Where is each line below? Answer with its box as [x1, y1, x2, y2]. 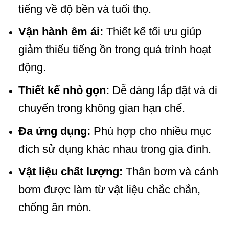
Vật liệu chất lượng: [18, 165, 123, 178]
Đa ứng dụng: [18, 124, 90, 138]
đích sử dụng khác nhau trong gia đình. [18, 142, 211, 155]
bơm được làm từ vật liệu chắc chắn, [18, 183, 200, 196]
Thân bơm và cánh [122, 165, 218, 178]
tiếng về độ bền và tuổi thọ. [18, 2, 151, 15]
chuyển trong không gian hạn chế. [18, 102, 185, 115]
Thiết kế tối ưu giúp [103, 25, 201, 38]
